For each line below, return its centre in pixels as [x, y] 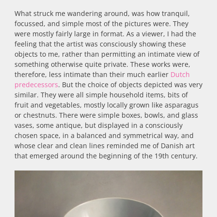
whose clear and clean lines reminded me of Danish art [105, 145]
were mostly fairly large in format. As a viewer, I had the [105, 33]
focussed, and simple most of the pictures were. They [101, 23]
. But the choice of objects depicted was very [130, 84]
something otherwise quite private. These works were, [102, 64]
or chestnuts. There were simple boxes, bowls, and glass [106, 115]
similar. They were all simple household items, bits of [101, 94]
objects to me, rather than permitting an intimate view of [107, 54]
